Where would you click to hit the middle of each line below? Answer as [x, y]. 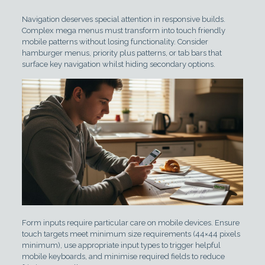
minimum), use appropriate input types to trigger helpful [121, 245]
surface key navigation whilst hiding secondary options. [118, 64]
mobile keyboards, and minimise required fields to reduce [123, 256]
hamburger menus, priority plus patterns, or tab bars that [122, 53]
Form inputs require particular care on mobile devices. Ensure [130, 222]
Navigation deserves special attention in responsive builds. [123, 19]
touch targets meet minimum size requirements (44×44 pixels [131, 234]
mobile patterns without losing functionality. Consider [115, 42]
